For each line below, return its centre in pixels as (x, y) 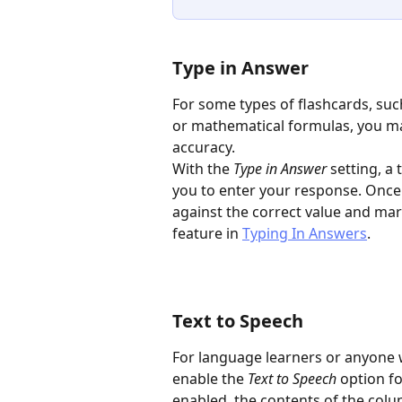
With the (203, 168)
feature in (207, 233)
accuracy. (204, 147)
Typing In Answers (305, 233)
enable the (210, 378)
